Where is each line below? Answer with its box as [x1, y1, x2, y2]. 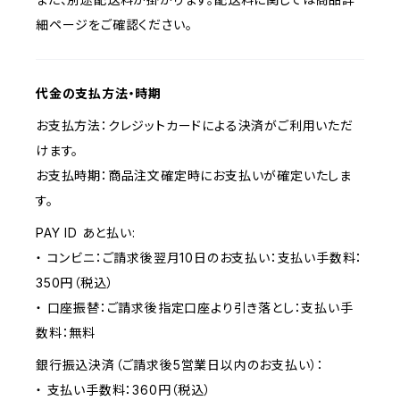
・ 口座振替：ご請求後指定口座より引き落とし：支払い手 [36, 300, 354, 315]
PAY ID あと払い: [36, 225, 136, 240]
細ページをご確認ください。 [36, 17, 193, 32]
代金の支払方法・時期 [36, 86, 162, 101]
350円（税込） [36, 275, 114, 290]
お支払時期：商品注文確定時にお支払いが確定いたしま [36, 168, 353, 183]
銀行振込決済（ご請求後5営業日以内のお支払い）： [36, 357, 325, 372]
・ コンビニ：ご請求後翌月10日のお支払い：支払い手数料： [36, 250, 363, 265]
